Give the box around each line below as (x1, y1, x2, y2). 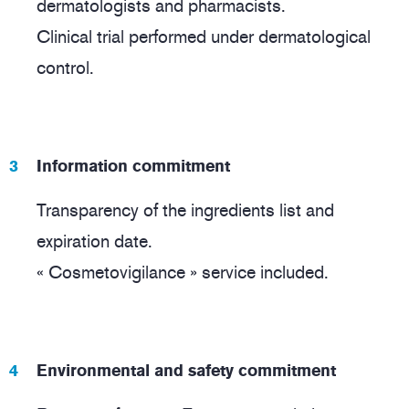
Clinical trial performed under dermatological (37, 25, 371, 47)
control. (37, 56, 94, 79)
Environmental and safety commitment (37, 360, 336, 381)
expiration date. (37, 229, 152, 252)
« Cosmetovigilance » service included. (37, 260, 329, 283)
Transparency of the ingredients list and (37, 198, 334, 221)
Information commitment (37, 155, 230, 176)
